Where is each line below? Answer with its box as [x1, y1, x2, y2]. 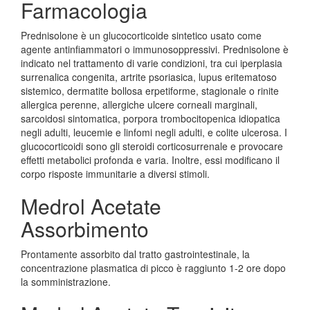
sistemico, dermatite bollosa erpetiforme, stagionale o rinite [21, 84, 279, 98]
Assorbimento [21, 214, 149, 244]
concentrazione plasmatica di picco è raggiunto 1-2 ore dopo [21, 261, 286, 275]
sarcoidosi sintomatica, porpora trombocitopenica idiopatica [21, 111, 280, 125]
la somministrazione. [21, 275, 111, 289]
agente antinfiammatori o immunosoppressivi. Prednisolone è [21, 42, 289, 56]
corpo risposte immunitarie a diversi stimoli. [21, 167, 210, 181]
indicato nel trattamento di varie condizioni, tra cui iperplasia [21, 56, 282, 70]
